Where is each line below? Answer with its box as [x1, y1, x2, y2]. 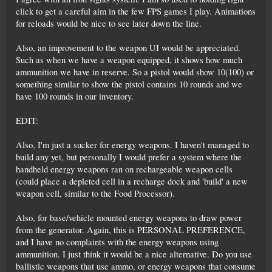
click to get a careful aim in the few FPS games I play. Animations [16, 5, 256, 17]
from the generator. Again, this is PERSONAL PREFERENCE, [16, 223, 245, 236]
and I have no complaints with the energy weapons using [16, 236, 219, 248]
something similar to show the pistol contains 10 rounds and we [16, 78, 242, 90]
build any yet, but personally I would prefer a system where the [16, 151, 242, 163]
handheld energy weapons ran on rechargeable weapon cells [16, 163, 233, 175]
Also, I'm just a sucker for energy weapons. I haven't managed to [16, 138, 249, 151]
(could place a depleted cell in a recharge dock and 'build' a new [16, 175, 248, 187]
